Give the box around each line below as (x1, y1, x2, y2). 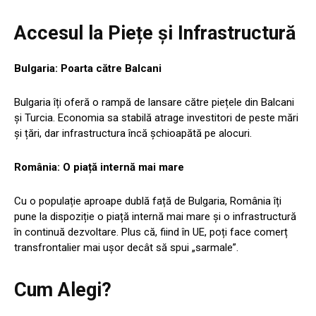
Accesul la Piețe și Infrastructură (14, 21, 296, 44)
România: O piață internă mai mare (14, 160, 184, 174)
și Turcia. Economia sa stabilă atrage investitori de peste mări (14, 111, 298, 124)
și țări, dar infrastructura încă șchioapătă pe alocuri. (14, 126, 252, 140)
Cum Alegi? (14, 278, 111, 301)
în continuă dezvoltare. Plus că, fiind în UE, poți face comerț (14, 225, 288, 238)
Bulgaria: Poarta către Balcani (14, 61, 162, 75)
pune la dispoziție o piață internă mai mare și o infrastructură (14, 209, 296, 223)
